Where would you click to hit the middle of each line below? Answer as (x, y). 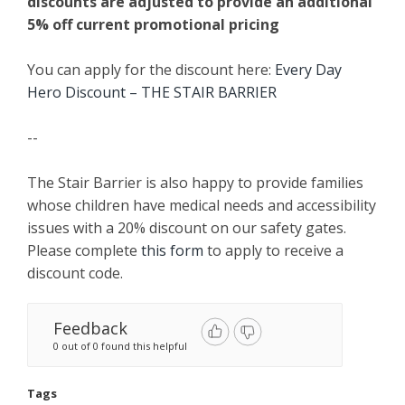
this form (172, 250)
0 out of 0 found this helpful (120, 346)
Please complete (84, 250)
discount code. (75, 273)
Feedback (90, 328)
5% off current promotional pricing (153, 24)
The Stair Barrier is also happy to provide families (195, 183)
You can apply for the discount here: (151, 70)
